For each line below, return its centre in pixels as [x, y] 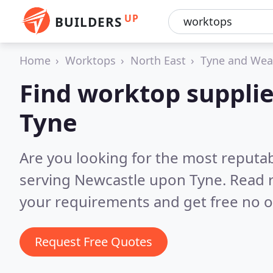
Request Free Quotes [94, 242]
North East [158, 60]
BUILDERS [88, 22]
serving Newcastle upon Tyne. [125, 179]
